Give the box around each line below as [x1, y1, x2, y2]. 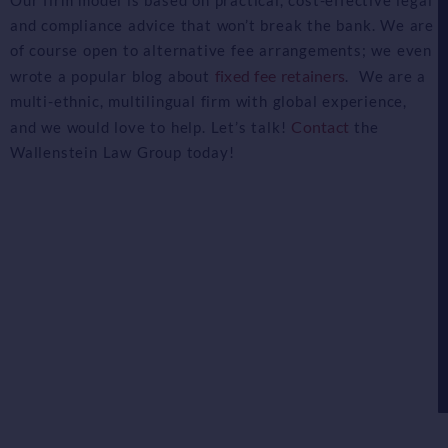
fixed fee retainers [214, 65, 346, 85]
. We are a [345, 66, 427, 85]
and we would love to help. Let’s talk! [10, 117, 292, 136]
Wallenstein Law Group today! [10, 142, 235, 161]
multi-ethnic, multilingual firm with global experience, [10, 91, 407, 110]
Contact [291, 116, 350, 136]
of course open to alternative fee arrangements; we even [10, 40, 432, 59]
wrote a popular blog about [10, 66, 215, 85]
